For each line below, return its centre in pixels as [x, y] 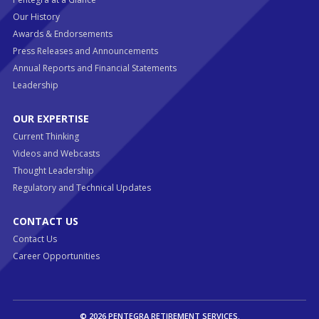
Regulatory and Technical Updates [82, 187]
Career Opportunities [56, 256]
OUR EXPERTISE [51, 118]
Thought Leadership [53, 170]
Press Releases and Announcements [85, 51]
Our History [36, 16]
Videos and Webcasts [56, 153]
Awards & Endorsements [62, 33]
